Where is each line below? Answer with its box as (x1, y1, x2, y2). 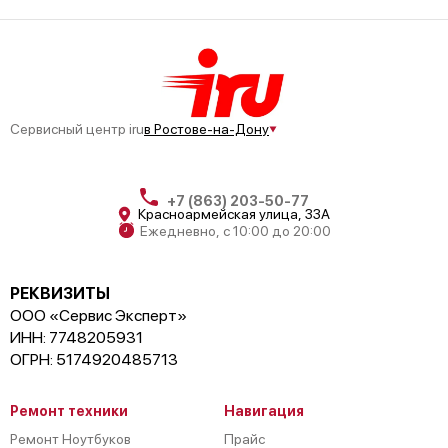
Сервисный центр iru (10, 121, 144, 138)
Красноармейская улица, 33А (138, 206, 330, 223)
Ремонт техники (10, 403, 128, 420)
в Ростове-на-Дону (144, 121, 269, 138)
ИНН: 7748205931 (10, 328, 143, 348)
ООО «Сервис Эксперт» (10, 306, 187, 326)
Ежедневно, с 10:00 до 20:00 (139, 222, 331, 239)
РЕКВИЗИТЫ (10, 284, 110, 304)
